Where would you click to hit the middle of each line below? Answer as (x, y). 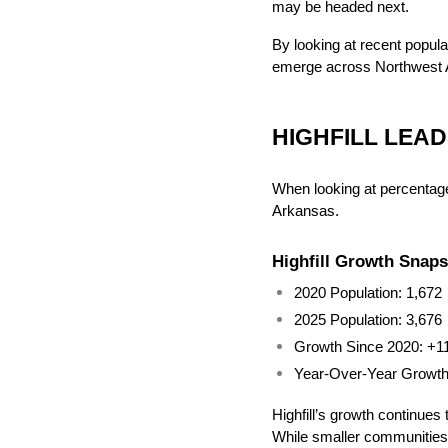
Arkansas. (305, 211)
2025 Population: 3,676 (368, 320)
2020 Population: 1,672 (368, 293)
